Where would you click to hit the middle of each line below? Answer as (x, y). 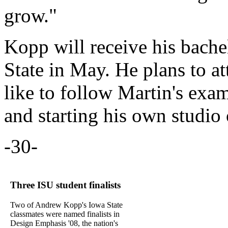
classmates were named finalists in (65, 214)
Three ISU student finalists (65, 185)
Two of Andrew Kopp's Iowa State (66, 205)
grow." (31, 16)
